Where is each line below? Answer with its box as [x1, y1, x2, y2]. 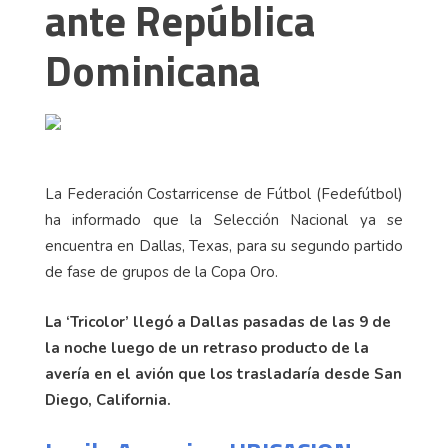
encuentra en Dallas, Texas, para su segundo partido [45, 236, 403, 257]
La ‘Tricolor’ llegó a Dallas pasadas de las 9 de [45, 312, 391, 333]
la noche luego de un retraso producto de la [45, 338, 369, 359]
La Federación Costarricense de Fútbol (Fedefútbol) [45, 184, 403, 205]
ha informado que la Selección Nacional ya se [45, 210, 403, 231]
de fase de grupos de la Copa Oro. [45, 262, 278, 283]
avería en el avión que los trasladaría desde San [45, 364, 402, 385]
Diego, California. [45, 390, 171, 411]
